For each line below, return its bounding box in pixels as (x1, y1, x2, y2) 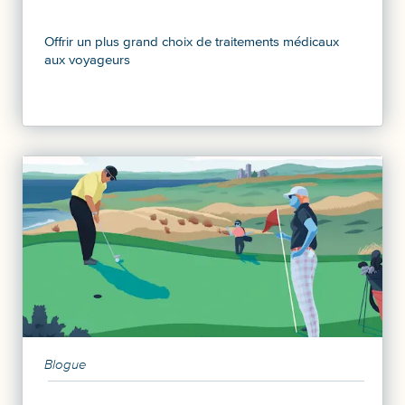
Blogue (44, 355, 87, 372)
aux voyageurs (44, 51, 130, 68)
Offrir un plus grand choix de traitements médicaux (44, 33, 339, 50)
